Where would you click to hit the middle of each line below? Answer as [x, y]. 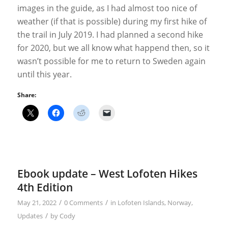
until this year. [44, 74]
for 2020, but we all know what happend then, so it [113, 48]
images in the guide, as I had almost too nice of [107, 8]
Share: [26, 95]
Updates [30, 216]
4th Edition [45, 188]
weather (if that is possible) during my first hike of [112, 21]
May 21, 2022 [37, 203]
